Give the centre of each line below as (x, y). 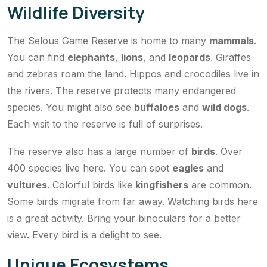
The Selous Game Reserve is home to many (108, 40)
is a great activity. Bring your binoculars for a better (124, 218)
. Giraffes (231, 57)
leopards (190, 57)
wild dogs (224, 107)
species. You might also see (71, 107)
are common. (220, 184)
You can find (37, 57)
